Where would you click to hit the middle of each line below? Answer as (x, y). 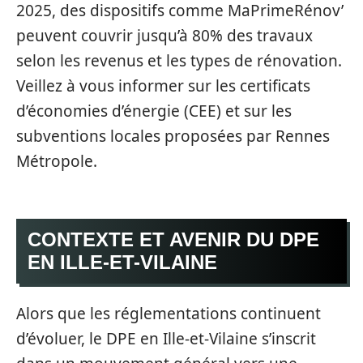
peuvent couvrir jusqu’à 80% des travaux (164, 36)
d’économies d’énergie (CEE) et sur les (154, 111)
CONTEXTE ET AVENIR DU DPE (173, 239)
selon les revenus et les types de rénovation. (179, 61)
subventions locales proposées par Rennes (173, 136)
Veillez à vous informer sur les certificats (163, 86)
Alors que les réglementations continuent (169, 314)
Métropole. (57, 161)
